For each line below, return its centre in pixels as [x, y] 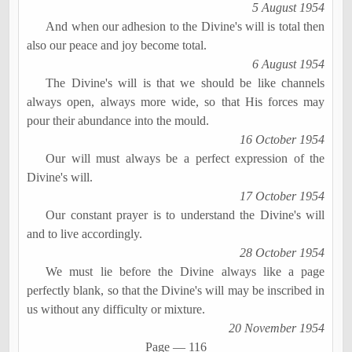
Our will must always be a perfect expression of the [185, 158]
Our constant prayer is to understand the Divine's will [185, 214]
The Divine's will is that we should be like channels [185, 82]
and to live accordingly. [85, 233]
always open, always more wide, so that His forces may [176, 101]
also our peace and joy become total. [117, 45]
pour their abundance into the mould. [118, 120]
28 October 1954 [282, 252]
